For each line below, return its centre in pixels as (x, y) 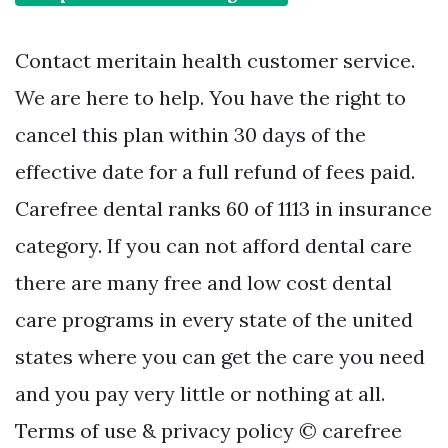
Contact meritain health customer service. (215, 61)
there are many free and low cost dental (203, 283)
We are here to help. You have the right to (210, 98)
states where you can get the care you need (220, 357)
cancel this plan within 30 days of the (190, 135)
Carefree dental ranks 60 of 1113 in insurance (223, 209)
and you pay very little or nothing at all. (200, 394)
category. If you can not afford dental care (213, 246)
